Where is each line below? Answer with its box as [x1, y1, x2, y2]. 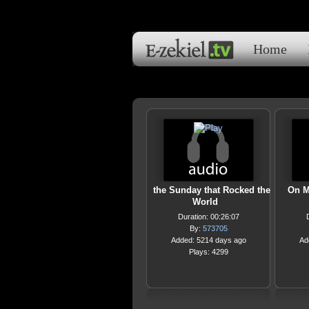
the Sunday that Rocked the [153, 185, 270, 195]
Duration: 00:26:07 [177, 212, 239, 221]
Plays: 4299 [188, 248, 228, 256]
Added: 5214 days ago [170, 236, 246, 244]
